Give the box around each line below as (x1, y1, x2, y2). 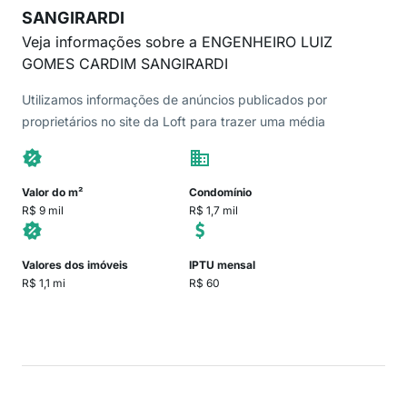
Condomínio (189, 185, 252, 199)
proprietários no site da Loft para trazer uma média (22, 114, 325, 129)
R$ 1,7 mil (189, 203, 238, 217)
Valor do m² (22, 185, 84, 199)
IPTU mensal (189, 258, 255, 272)
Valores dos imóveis (22, 258, 128, 272)
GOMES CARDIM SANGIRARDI (22, 55, 228, 73)
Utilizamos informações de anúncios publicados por (22, 92, 327, 107)
